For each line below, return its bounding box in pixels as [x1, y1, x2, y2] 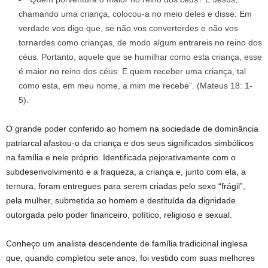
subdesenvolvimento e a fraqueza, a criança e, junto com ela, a [6, 167, 246, 177]
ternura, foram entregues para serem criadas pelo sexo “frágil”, [6, 181, 245, 191]
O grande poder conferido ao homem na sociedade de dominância [6, 124, 258, 134]
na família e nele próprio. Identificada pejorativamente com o [6, 153, 236, 163]
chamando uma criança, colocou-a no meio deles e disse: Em [19, 9, 252, 19]
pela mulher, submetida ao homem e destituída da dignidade [6, 196, 236, 206]
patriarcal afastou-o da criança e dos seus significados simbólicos [6, 138, 254, 148]
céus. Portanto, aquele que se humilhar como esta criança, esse [19, 52, 262, 62]
